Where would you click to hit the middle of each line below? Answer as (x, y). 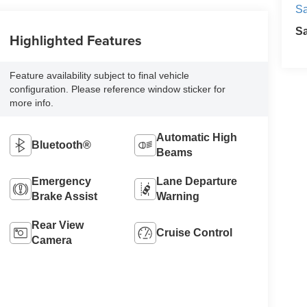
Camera (51, 240)
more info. (31, 102)
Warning (178, 196)
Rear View (57, 225)
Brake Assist (64, 196)
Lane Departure (197, 181)
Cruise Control (195, 232)
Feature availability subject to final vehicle (99, 75)
